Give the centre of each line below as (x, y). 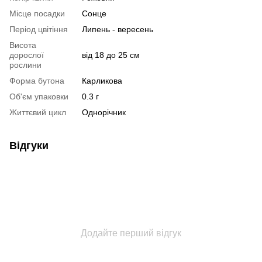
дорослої (27, 55)
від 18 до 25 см (111, 55)
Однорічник (104, 113)
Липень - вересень (118, 30)
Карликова (102, 81)
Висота (23, 45)
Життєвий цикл (38, 113)
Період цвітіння (39, 30)
